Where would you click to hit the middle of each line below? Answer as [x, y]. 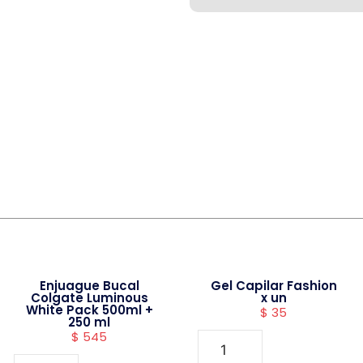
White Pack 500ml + [89, 310]
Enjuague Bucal [89, 286]
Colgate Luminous [89, 298]
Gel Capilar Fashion [273, 286]
